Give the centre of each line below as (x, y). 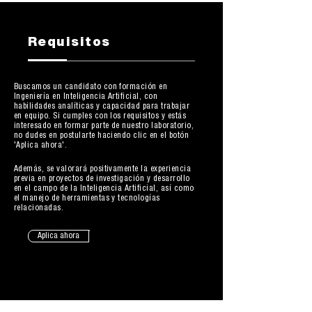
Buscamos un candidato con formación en (91, 87)
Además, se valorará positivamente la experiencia (103, 169)
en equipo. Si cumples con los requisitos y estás (100, 116)
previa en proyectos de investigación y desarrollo (102, 179)
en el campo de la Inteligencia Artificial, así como (104, 189)
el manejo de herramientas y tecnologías (87, 198)
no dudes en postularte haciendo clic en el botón (102, 136)
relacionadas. (39, 208)
